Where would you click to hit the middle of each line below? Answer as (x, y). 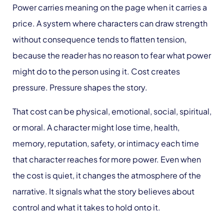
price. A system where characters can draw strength (110, 23)
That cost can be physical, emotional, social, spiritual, (112, 111)
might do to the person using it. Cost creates (96, 71)
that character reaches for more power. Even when (107, 159)
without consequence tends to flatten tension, (99, 39)
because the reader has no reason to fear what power (112, 55)
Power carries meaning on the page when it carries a (110, 7)
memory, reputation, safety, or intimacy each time (106, 143)
